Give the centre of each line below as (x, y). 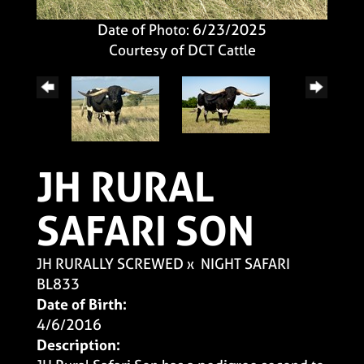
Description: (78, 345)
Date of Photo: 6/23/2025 (182, 30)
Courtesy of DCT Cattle (182, 50)
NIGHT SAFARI (245, 264)
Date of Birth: (82, 305)
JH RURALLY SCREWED (110, 264)
